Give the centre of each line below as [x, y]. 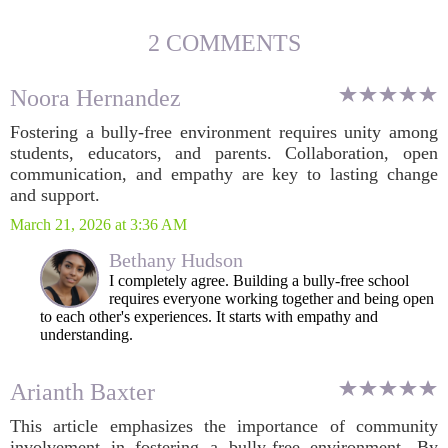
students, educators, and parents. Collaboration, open [224, 153]
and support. [55, 195]
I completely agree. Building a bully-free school [259, 280]
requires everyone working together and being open [271, 298]
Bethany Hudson [176, 260]
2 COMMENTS [224, 43]
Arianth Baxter [82, 392]
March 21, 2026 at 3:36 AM [98, 224]
